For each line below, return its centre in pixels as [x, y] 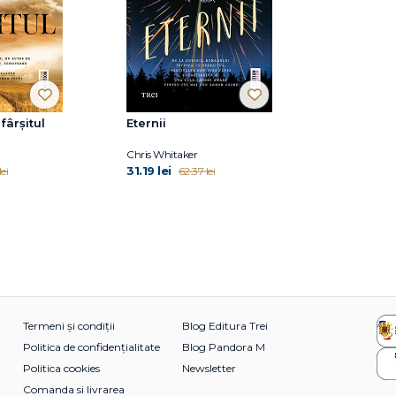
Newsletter [209, 368]
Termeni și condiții [69, 325]
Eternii [146, 122]
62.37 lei [196, 171]
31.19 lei [149, 170]
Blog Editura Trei [225, 325]
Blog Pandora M [224, 346]
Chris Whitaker [162, 154]
